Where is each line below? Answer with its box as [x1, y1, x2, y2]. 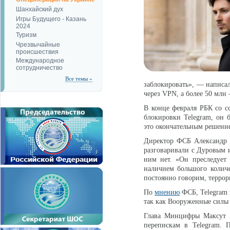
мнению [155, 188, 180, 196]
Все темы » [65, 75, 92, 82]
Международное [16, 57, 64, 64]
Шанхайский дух [16, 6, 63, 13]
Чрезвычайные [16, 41, 60, 48]
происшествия [16, 48, 59, 54]
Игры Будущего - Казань [16, 15, 86, 23]
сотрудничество [16, 64, 63, 70]
